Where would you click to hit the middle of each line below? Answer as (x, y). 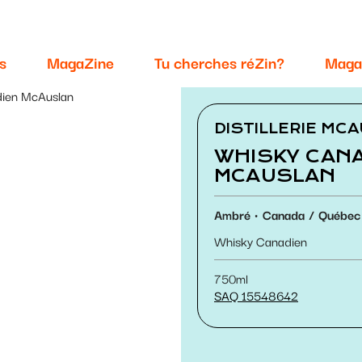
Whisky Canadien (261, 240)
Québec (339, 214)
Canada (284, 214)
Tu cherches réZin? (219, 62)
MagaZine (80, 62)
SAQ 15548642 (256, 295)
